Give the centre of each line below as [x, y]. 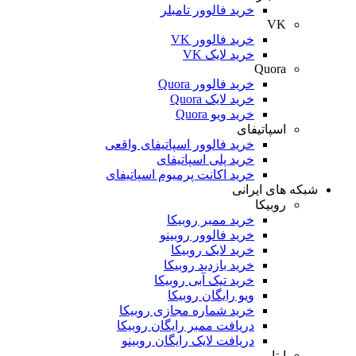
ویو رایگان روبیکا [211, 295]
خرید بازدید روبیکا [209, 265]
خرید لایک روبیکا [213, 250]
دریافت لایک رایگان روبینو [188, 341]
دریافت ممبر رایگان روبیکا [186, 325]
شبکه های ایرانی [275, 190]
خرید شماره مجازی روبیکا [187, 310]
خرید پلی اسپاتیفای [205, 159]
